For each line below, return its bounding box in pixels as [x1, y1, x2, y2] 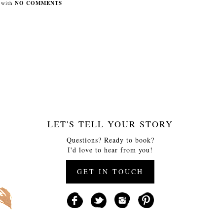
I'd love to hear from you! [68, 145, 153, 154]
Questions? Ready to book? [66, 135, 154, 145]
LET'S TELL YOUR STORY [47, 117, 174, 130]
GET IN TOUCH [77, 166, 144, 176]
